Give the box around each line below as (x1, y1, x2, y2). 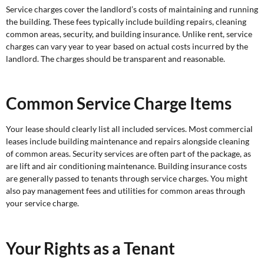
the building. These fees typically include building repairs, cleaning (6, 16, 246, 27)
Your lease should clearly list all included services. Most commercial (6, 124, 253, 134)
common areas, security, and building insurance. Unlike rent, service (6, 28, 252, 39)
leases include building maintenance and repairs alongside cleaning (6, 136, 249, 147)
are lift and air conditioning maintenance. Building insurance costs (6, 161, 247, 171)
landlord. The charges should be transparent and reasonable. (6, 53, 225, 64)
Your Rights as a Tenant (6, 238, 175, 259)
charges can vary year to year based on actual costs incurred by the (6, 41, 248, 51)
